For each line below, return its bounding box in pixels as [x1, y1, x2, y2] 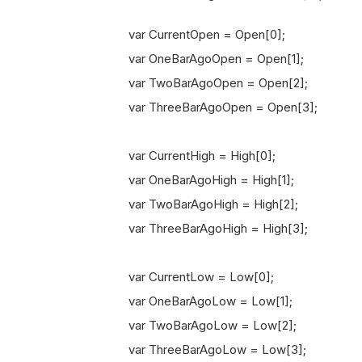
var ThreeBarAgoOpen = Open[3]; [103, 99, 318, 115]
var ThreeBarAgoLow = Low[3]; [103, 342, 306, 357]
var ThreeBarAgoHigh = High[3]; [103, 221, 308, 236]
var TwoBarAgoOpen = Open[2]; [103, 75, 308, 90]
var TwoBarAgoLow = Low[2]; [103, 318, 297, 333]
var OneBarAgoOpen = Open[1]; [103, 51, 304, 66]
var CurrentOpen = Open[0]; [103, 27, 285, 42]
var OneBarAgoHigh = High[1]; [103, 172, 294, 187]
